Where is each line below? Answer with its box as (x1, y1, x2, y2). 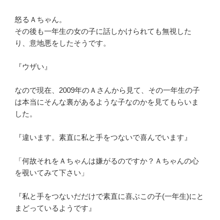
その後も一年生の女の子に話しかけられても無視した (15, 27, 192, 35)
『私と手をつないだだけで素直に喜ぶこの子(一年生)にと (15, 192, 204, 200)
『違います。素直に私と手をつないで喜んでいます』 (15, 133, 192, 141)
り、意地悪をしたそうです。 (15, 38, 110, 47)
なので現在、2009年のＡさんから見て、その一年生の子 (15, 85, 200, 94)
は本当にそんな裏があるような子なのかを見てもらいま (15, 97, 199, 106)
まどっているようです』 (15, 203, 96, 212)
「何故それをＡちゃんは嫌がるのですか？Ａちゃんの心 (15, 156, 199, 165)
